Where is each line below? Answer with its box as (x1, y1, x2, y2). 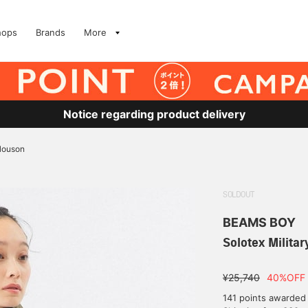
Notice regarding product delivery (63, 107, 245, 121)
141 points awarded (223, 292, 306, 303)
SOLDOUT (223, 191, 254, 199)
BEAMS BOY (223, 215, 296, 230)
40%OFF (267, 272, 305, 283)
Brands (36, 27, 65, 38)
